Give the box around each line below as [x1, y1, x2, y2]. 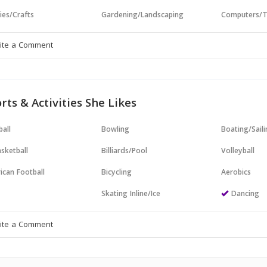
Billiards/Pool [101, 145, 148, 158]
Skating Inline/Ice [101, 188, 161, 201]
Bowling [101, 124, 130, 136]
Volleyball [221, 145, 255, 158]
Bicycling [101, 167, 132, 179]
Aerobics [221, 167, 252, 179]
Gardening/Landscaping [101, 10, 184, 22]
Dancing [231, 188, 260, 201]
